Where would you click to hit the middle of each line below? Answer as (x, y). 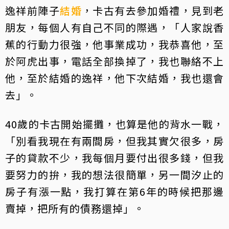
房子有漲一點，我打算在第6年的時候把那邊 (114, 192)
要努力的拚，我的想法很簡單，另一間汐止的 (114, 175)
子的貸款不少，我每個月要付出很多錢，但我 (114, 158)
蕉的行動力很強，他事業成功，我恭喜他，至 (114, 44)
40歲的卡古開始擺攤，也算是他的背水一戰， (114, 124)
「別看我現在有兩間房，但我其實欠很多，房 (114, 141)
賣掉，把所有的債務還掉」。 (75, 209)
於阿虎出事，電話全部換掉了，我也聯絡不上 (114, 61)
